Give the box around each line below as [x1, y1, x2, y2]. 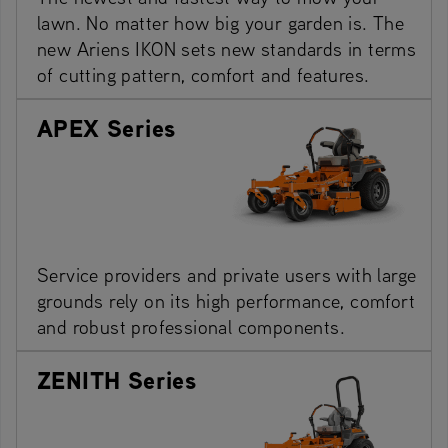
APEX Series [37, 110, 176, 145]
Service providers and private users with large [37, 261, 417, 287]
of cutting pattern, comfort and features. [37, 61, 370, 87]
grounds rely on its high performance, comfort [37, 287, 415, 313]
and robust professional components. [37, 313, 345, 339]
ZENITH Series [37, 362, 197, 397]
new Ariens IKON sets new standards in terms [37, 35, 417, 61]
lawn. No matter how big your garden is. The [37, 9, 405, 35]
